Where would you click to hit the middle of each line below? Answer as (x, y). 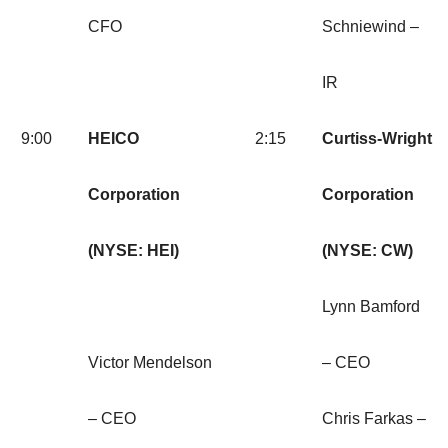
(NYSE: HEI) (133, 251)
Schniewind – (370, 27)
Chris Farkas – (374, 419)
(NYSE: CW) (367, 251)
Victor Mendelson (150, 363)
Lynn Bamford (371, 307)
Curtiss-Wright (377, 139)
